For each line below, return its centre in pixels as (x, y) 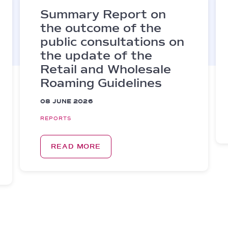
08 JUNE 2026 (66, 102)
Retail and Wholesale (106, 69)
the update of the (96, 55)
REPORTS (56, 118)
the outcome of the (101, 28)
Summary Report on (103, 14)
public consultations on (112, 42)
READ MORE (76, 147)
